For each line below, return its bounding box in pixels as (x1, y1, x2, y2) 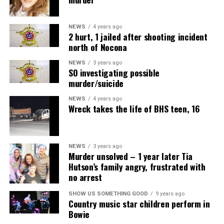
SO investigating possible (68, 66, 160, 79)
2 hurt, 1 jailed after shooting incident (68, 30, 207, 43)
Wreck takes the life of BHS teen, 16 (68, 102, 200, 115)
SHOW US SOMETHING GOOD (68, 190, 148, 197)
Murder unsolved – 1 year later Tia (68, 149, 192, 163)
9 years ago (155, 190, 184, 197)
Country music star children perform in (68, 197, 210, 210)
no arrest (68, 170, 102, 184)
